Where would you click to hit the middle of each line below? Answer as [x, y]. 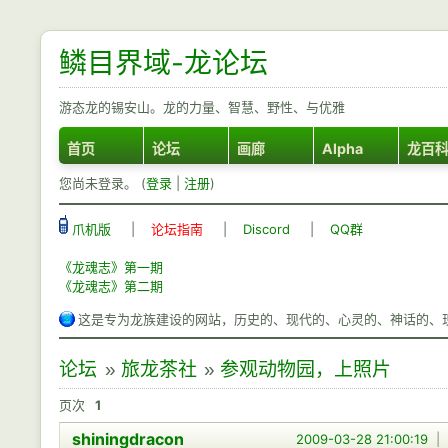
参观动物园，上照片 [306, 369]
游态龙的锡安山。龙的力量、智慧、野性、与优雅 [202, 107]
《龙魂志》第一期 [111, 267]
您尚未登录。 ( [102, 183]
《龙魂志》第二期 [111, 286]
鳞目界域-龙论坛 [163, 63]
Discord [266, 229]
